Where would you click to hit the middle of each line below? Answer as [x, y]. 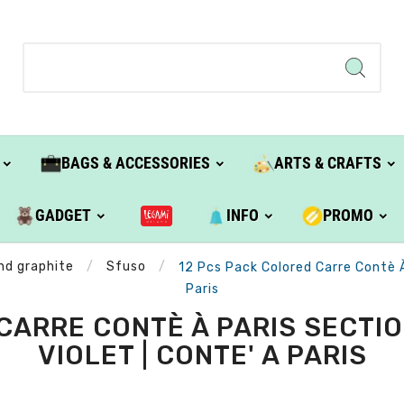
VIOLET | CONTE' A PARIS [202, 355]
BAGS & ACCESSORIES [135, 163]
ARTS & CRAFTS [327, 163]
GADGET [64, 216]
